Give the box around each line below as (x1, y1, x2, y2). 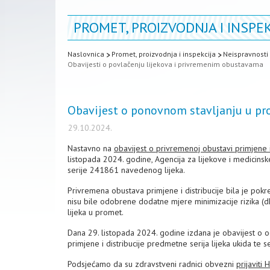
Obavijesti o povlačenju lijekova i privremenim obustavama (67, 60, 263, 69)
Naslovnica (67, 49, 104, 58)
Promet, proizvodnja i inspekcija (111, 49, 216, 58)
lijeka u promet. (67, 207, 124, 218)
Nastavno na (67, 143, 114, 154)
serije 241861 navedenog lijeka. (67, 165, 185, 175)
